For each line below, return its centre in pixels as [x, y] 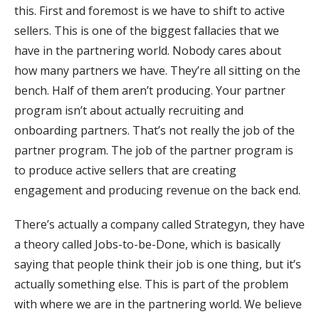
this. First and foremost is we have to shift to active [150, 10]
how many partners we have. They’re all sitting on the [157, 70]
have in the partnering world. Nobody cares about [148, 50]
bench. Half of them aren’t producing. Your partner [150, 90]
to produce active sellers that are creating [125, 170]
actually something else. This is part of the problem [151, 284]
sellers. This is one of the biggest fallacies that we [147, 30]
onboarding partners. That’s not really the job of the [155, 130]
